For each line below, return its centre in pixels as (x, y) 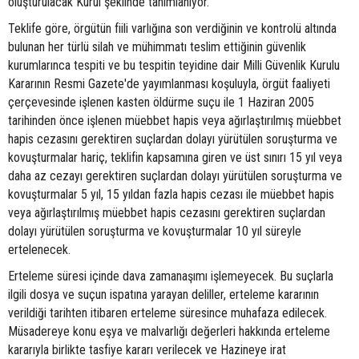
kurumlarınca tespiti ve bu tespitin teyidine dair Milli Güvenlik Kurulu (174, 66)
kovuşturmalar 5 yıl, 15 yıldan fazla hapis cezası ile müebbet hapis (171, 195)
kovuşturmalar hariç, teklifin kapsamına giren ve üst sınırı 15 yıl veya (175, 158)
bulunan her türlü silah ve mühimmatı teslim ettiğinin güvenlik (157, 47)
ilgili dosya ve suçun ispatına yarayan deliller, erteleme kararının (163, 295)
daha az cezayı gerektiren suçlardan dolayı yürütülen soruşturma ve (175, 176)
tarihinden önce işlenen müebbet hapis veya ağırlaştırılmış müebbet (175, 121)
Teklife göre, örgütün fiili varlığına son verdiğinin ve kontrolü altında (172, 29)
